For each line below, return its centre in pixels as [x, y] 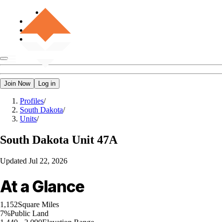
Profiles [32, 101]
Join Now [17, 83]
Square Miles [38, 204]
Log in [47, 83]
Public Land [29, 213]
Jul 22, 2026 [48, 161]
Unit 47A [95, 139]
